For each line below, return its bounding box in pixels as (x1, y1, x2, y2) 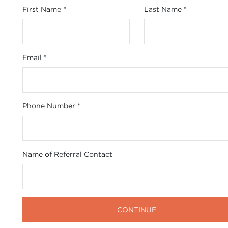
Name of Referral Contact (22, 149, 112, 159)
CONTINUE (117, 205, 157, 214)
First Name (22, 4, 63, 14)
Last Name (144, 4, 184, 14)
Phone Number (22, 101, 77, 110)
